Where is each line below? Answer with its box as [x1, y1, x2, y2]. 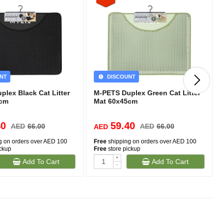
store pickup [107, 145, 141, 152]
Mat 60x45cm [94, 97, 138, 105]
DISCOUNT [104, 74, 136, 80]
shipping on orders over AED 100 [107, 138, 197, 145]
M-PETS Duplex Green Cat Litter [94, 89, 201, 97]
